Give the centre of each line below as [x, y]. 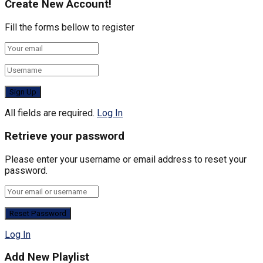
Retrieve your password [65, 136]
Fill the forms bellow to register [70, 28]
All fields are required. [50, 113]
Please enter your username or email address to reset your [126, 159]
